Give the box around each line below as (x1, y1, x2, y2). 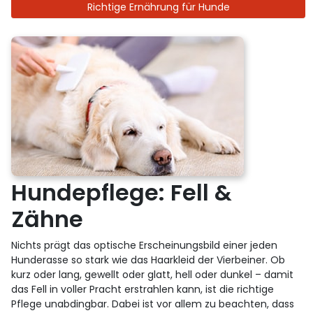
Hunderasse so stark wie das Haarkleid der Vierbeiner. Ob (11, 252, 286, 267)
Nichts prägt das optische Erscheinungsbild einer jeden (11, 238, 278, 252)
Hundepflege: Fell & (11, 176, 233, 208)
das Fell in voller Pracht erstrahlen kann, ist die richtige (11, 282, 275, 296)
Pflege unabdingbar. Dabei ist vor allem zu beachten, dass (11, 296, 295, 311)
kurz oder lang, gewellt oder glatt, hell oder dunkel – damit (11, 267, 294, 282)
